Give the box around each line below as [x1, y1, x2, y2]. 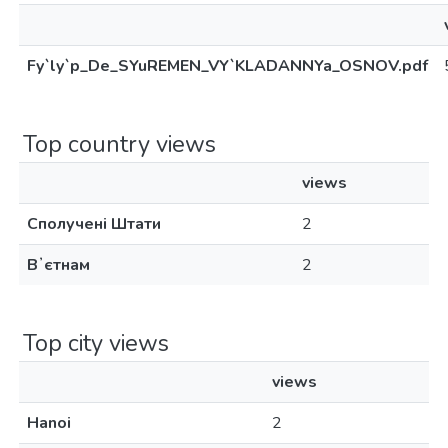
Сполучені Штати [27, 213, 161, 235]
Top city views [23, 327, 169, 359]
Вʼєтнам [27, 254, 90, 276]
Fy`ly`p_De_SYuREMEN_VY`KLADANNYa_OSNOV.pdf [27, 55, 428, 77]
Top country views [23, 128, 216, 160]
